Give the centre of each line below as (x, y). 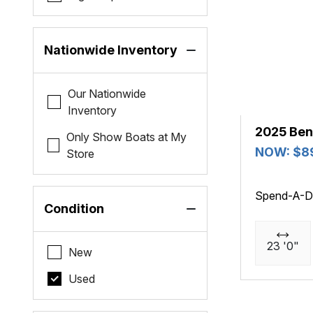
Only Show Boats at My (127, 137)
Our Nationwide (107, 94)
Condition (74, 209)
